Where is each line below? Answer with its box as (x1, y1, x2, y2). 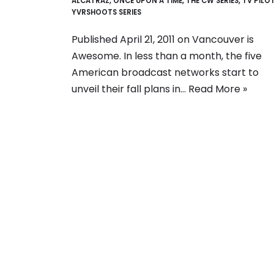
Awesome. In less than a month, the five (72, 48, 262, 63)
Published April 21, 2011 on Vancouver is (72, 32, 254, 46)
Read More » (188, 81, 247, 96)
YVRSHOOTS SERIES (72, 7, 141, 17)
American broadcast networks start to (72, 65, 259, 80)
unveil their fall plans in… (72, 81, 188, 96)
